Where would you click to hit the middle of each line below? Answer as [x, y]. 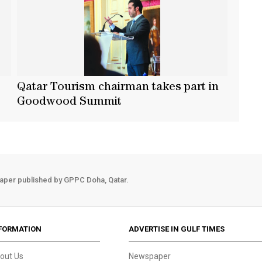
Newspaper [150, 256]
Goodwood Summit [69, 102]
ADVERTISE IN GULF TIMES [177, 229]
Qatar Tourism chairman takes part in [118, 87]
